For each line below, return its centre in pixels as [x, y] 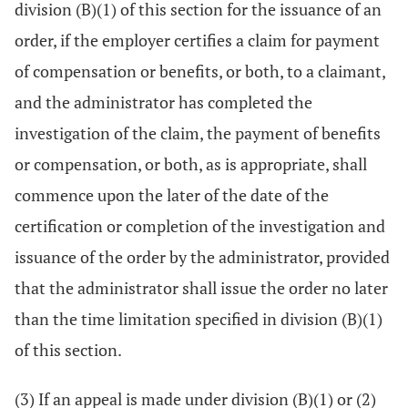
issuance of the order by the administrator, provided [202, 257]
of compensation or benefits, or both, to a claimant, [200, 71]
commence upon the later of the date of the [172, 195]
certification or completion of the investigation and [200, 226]
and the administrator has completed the [163, 102]
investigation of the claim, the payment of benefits [198, 133]
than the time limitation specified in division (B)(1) [199, 319]
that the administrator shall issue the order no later [201, 288]
